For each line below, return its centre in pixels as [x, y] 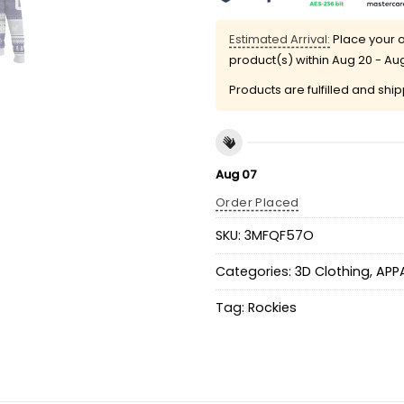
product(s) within [280, 60]
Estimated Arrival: [280, 39]
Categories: [255, 271]
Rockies [272, 307]
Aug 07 [236, 175]
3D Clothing [332, 271]
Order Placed [257, 203]
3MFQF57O [279, 235]
